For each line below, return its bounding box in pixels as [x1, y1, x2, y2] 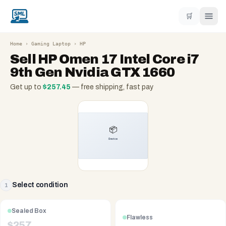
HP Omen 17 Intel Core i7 [38, 52, 199, 66]
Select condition [12, 181, 68, 189]
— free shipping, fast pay [71, 83, 153, 91]
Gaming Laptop [31, 41, 71, 46]
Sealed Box [12, 207, 46, 214]
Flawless [127, 213, 153, 221]
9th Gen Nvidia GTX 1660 [10, 65, 175, 79]
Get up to [10, 83, 43, 91]
